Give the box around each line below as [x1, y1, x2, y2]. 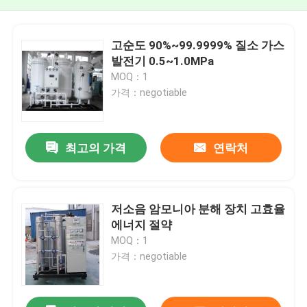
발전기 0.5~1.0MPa [111, 53, 214, 68]
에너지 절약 [111, 217, 173, 232]
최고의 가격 [65, 141, 127, 156]
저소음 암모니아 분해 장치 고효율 [111, 201, 286, 216]
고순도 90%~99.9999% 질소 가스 [111, 38, 285, 52]
